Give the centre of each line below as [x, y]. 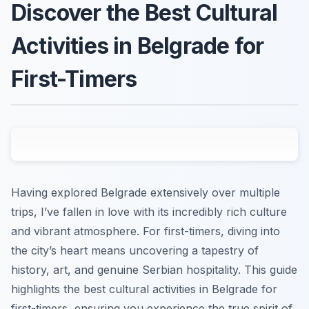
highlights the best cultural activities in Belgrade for [144, 289]
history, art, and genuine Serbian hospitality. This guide [154, 269]
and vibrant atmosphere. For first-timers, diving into [146, 231]
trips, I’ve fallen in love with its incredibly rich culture [149, 211]
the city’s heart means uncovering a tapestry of [135, 250]
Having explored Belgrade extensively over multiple [146, 192]
